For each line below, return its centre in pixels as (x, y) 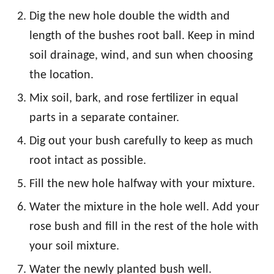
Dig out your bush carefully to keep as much (141, 141)
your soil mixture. (74, 246)
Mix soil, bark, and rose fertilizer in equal (134, 98)
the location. (61, 75)
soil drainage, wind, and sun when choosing (141, 55)
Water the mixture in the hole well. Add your (144, 207)
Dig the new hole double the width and (130, 16)
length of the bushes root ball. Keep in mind (142, 36)
